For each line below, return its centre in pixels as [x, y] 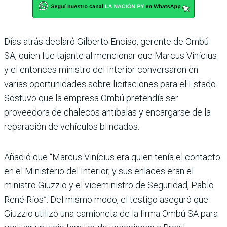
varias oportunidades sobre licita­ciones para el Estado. [111, 84]
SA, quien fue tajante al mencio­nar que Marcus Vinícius [110, 55]
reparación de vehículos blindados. [72, 126]
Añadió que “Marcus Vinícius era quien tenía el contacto [112, 157]
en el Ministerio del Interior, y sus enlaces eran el [99, 171]
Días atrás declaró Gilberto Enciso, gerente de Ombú [106, 41]
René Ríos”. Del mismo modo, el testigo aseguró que [106, 199]
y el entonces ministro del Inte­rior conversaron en [101, 69]
